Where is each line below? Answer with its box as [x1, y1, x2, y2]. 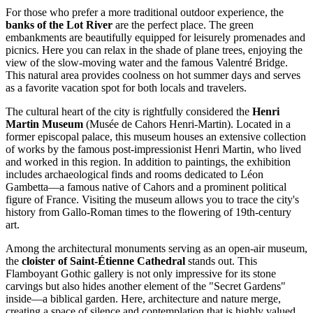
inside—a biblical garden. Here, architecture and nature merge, [6, 292, 281, 305]
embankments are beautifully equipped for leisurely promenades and [6, 31, 305, 43]
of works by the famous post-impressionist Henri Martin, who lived [6, 143, 301, 155]
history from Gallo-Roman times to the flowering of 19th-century [6, 205, 291, 218]
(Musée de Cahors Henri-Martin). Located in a [83, 117, 291, 130]
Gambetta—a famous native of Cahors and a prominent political [6, 180, 286, 193]
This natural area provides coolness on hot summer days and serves [6, 68, 300, 81]
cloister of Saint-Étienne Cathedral [22, 254, 185, 267]
